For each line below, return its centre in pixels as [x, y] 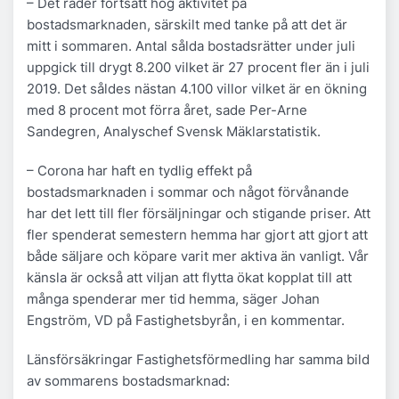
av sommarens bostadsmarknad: [128, 380]
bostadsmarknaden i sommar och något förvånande [188, 191]
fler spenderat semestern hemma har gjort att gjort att [197, 234]
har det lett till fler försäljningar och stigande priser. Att [199, 213]
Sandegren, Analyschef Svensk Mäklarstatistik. [174, 131]
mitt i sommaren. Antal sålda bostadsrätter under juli [191, 45]
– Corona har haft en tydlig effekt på [139, 170]
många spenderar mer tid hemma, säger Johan [173, 298]
